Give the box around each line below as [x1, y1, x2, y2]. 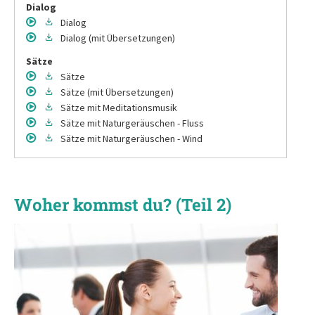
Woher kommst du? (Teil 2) [14, 193, 231, 216]
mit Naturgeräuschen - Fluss [87, 116, 204, 129]
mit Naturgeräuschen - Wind [87, 131, 202, 145]
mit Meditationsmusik [87, 101, 177, 114]
